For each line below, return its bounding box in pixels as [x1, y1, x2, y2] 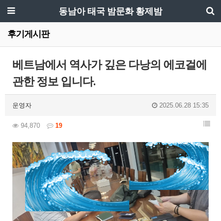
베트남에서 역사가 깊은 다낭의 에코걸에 [12, 58, 207, 72]
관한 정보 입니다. [12, 75, 96, 88]
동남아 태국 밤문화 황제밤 [59, 6, 162, 16]
